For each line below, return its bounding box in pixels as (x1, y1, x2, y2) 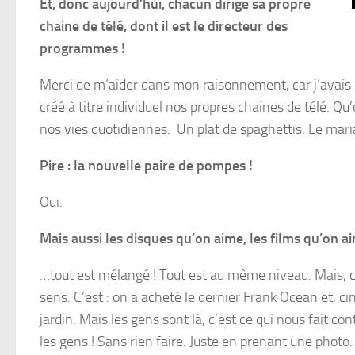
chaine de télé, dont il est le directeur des (40, 17, 288, 35)
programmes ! (40, 40, 125, 57)
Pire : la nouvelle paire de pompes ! (40, 157, 253, 174)
